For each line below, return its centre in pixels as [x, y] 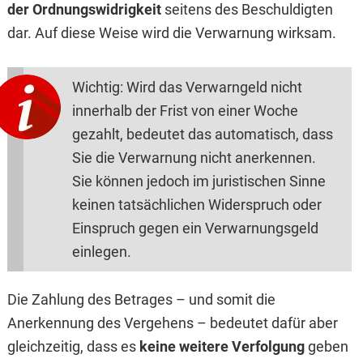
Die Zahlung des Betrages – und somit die [141, 300]
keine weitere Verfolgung [222, 347]
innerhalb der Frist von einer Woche [185, 111]
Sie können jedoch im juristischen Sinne [199, 181]
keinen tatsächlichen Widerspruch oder [196, 205]
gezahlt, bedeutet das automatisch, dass [202, 135]
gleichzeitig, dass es [73, 347]
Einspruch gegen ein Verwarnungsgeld [195, 228]
